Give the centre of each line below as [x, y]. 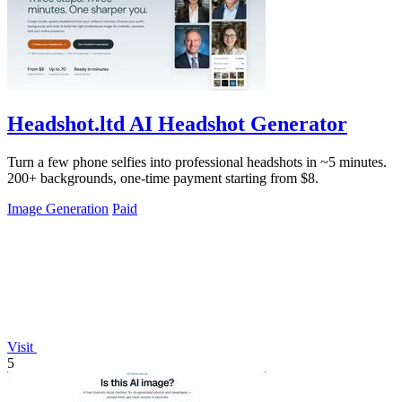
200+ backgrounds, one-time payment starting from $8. [163, 179]
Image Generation [58, 209]
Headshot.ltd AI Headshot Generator [177, 124]
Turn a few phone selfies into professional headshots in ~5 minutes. [197, 162]
